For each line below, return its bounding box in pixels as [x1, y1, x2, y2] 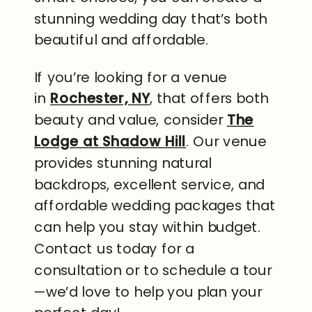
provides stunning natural [34, 153, 212, 173]
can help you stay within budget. [34, 217, 261, 237]
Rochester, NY [49, 88, 150, 109]
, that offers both [149, 88, 270, 109]
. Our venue [186, 132, 267, 152]
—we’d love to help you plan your [34, 282, 262, 302]
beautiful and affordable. [34, 30, 208, 50]
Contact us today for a [34, 239, 194, 259]
